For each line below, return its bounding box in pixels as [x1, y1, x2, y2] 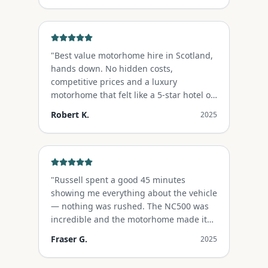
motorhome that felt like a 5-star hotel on [51, 89, 216, 100]
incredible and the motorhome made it [51, 214, 207, 225]
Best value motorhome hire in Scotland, [54, 50, 213, 61]
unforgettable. [51, 227, 109, 238]
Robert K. [51, 109, 89, 120]
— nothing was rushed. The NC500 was [51, 200, 209, 212]
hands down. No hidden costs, [51, 63, 173, 74]
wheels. [51, 102, 81, 114]
